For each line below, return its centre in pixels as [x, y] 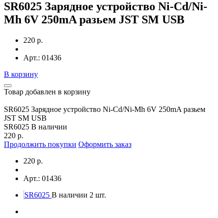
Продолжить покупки [40, 144]
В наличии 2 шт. [79, 195]
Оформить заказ [105, 144]
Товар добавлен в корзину [47, 91]
